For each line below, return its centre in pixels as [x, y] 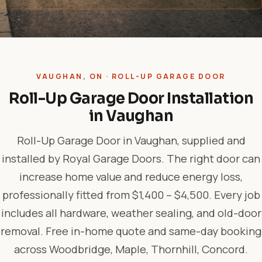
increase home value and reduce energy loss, [131, 177]
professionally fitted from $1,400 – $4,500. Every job [131, 195]
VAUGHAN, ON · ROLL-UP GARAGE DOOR [131, 76]
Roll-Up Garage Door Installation [131, 98]
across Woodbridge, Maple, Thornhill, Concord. [131, 249]
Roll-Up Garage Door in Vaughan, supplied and [131, 140]
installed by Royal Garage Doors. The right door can [131, 158]
